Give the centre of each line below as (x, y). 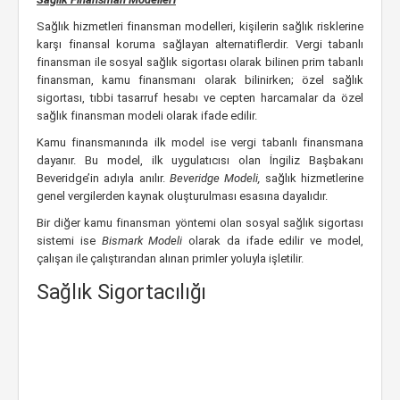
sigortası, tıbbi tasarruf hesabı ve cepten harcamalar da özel (200, 98)
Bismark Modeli (145, 241)
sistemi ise (69, 241)
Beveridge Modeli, (217, 178)
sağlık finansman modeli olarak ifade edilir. (147, 116)
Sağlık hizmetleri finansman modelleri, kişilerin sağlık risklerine (200, 26)
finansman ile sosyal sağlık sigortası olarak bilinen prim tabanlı (200, 62)
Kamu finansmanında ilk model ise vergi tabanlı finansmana (200, 142)
